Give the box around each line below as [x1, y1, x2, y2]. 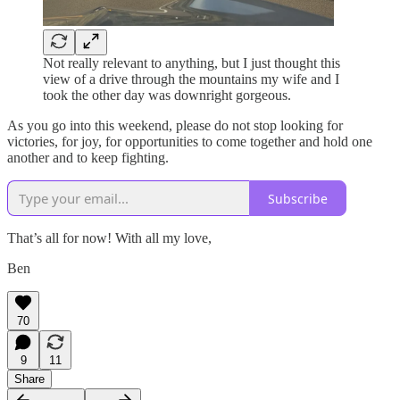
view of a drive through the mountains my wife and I [43, 71, 339, 87]
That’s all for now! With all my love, [7, 230, 212, 246]
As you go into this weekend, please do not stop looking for [7, 118, 343, 134]
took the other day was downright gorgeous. [43, 87, 291, 104]
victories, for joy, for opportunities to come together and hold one [7, 134, 372, 150]
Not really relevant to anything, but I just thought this [43, 55, 340, 71]
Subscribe [268, 189, 328, 207]
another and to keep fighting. [7, 150, 169, 166]
